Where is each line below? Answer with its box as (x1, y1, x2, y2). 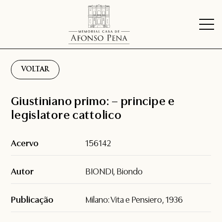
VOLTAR (21, 66, 50, 73)
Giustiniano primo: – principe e (11, 94, 175, 109)
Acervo (11, 138, 39, 149)
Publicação (11, 195, 54, 205)
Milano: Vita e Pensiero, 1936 (85, 195, 183, 205)
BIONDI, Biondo (85, 166, 143, 177)
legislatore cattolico (11, 108, 122, 122)
